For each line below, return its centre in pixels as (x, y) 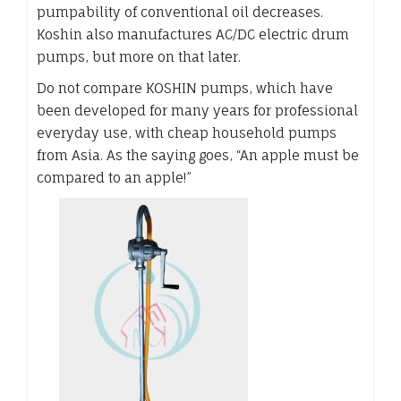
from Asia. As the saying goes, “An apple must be (198, 155)
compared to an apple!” (114, 177)
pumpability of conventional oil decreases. (180, 12)
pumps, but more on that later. (139, 56)
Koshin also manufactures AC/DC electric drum (193, 34)
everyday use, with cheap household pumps (187, 132)
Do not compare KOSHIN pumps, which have (185, 88)
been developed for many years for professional (197, 110)
